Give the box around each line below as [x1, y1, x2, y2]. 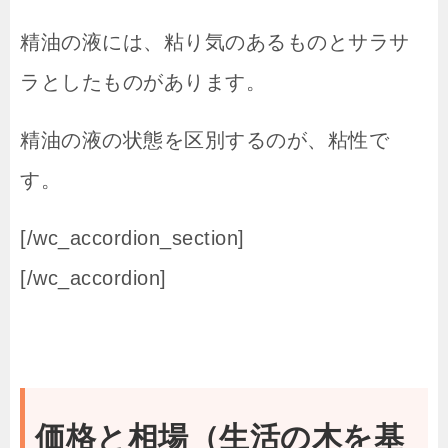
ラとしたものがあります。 [20, 70, 266, 93]
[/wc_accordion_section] [20, 226, 245, 249]
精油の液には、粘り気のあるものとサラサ [20, 30, 410, 53]
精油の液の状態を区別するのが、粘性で [20, 128, 389, 151]
